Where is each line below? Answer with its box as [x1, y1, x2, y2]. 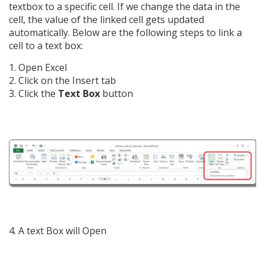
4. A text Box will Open [9, 224, 106, 238]
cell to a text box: [9, 39, 83, 52]
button [100, 87, 133, 100]
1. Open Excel [9, 61, 67, 74]
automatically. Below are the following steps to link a [9, 26, 242, 39]
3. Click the [9, 87, 58, 100]
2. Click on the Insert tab [9, 74, 116, 87]
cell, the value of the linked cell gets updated [9, 13, 204, 26]
